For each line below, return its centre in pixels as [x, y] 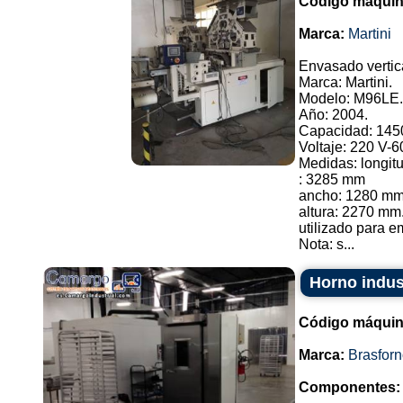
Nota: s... [327, 244]
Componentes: [349, 387]
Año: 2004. [333, 115]
